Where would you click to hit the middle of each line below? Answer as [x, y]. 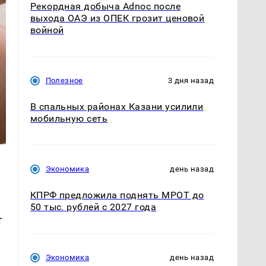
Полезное [64, 81]
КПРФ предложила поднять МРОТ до [117, 195]
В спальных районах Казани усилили [117, 107]
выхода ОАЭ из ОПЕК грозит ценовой [117, 18]
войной [47, 30]
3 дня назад [191, 81]
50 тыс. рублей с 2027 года [93, 207]
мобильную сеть [69, 119]
